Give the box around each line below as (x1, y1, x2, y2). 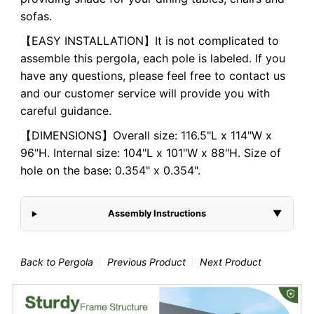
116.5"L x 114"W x (180, 128, 272, 143)
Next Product (199, 256, 261, 268)
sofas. (20, 9, 52, 24)
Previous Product (107, 256, 186, 268)
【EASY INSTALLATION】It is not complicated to (20, 34, 279, 48)
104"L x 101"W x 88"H (123, 146, 238, 161)
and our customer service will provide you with (20, 86, 270, 101)
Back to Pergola (20, 256, 93, 268)
